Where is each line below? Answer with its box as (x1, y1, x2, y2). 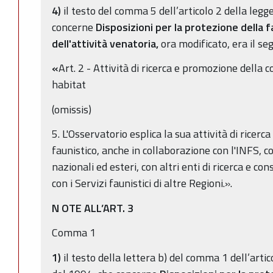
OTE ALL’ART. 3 (62, 199, 133, 216)
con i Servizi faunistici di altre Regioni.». (52, 175, 232, 192)
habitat (52, 76, 86, 93)
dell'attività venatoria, (52, 35, 161, 52)
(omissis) (52, 101, 91, 118)
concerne (52, 18, 93, 35)
